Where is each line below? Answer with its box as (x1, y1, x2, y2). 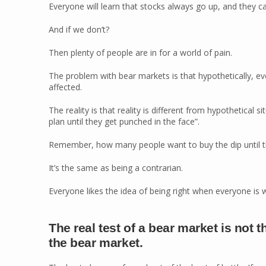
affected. (49, 81, 82, 93)
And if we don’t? (49, 24, 109, 35)
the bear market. (49, 236, 143, 249)
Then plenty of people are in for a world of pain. (49, 47, 232, 58)
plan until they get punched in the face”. (49, 116, 199, 127)
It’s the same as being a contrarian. (49, 162, 183, 173)
